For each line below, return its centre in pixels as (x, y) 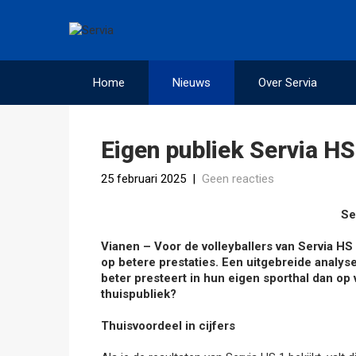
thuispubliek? (139, 294)
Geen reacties (238, 179)
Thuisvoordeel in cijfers (168, 326)
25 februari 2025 (143, 179)
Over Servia (288, 83)
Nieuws (192, 83)
